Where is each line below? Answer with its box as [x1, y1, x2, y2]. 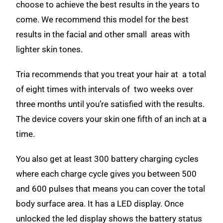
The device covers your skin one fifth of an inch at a [16, 114, 207, 124]
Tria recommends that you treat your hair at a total [16, 69, 207, 79]
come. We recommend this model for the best [16, 14, 189, 24]
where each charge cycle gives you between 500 [16, 169, 197, 179]
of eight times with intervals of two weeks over [16, 84, 194, 94]
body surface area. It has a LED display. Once [16, 199, 184, 209]
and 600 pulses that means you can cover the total [16, 184, 206, 194]
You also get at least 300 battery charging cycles [16, 154, 199, 164]
